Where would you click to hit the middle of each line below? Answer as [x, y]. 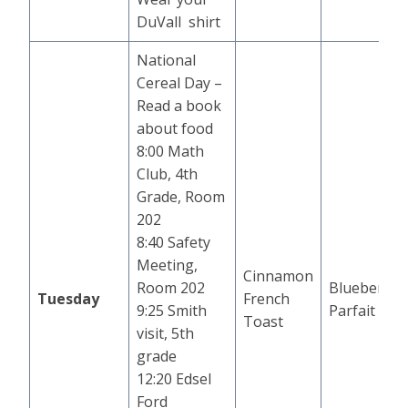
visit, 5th [165, 334]
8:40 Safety [173, 243]
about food [175, 129]
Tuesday [68, 299]
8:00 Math [170, 152]
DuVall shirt [178, 22]
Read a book [179, 106]
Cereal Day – [179, 83]
